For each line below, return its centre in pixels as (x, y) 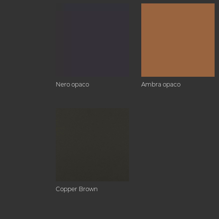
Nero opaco (72, 84)
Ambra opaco (161, 84)
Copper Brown (77, 189)
